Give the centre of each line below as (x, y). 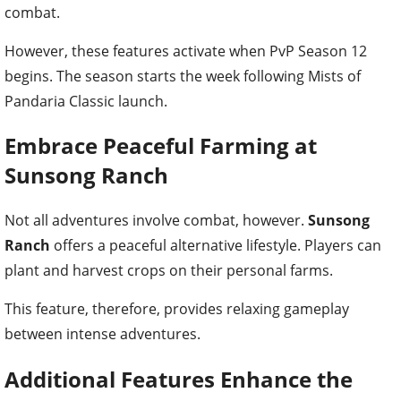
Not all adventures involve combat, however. (156, 221)
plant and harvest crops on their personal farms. (169, 271)
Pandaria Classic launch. (86, 101)
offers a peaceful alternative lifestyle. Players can (216, 246)
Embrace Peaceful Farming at (161, 146)
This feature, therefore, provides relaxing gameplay (177, 309)
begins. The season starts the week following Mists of (183, 76)
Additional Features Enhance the (179, 380)
